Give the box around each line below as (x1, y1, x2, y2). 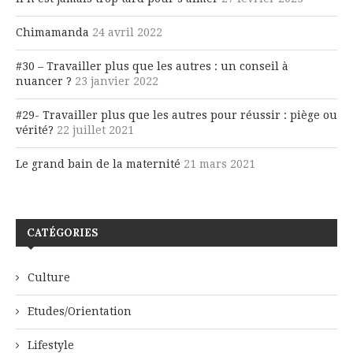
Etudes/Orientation (28, 304, 132, 318)
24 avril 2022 (92, 25, 162, 39)
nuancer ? (16, 74, 72, 87)
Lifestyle (28, 338, 74, 351)
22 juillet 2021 (57, 123, 134, 136)
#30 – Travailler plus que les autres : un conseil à (16, 59, 288, 72)
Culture (28, 270, 70, 284)
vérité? (16, 123, 54, 136)
